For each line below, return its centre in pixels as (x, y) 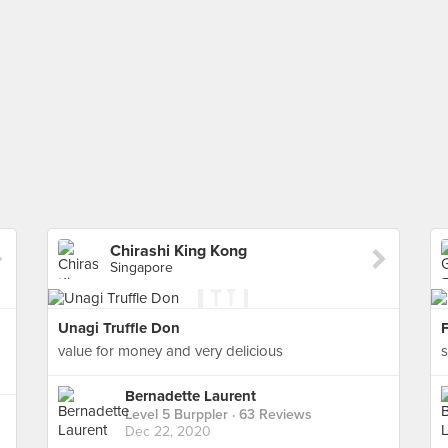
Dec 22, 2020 (168, 432)
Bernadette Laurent (190, 396)
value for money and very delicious (170, 351)
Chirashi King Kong (178, 251)
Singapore (141, 267)
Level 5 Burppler (176, 415)
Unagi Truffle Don (119, 328)
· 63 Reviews (270, 415)
